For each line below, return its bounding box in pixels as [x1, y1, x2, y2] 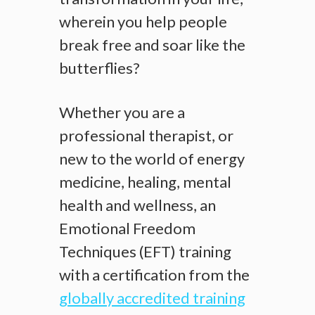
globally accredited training [59, 288, 245, 307]
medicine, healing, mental [59, 172, 231, 191]
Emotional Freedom [59, 219, 195, 238]
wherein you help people [59, 12, 227, 31]
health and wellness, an [59, 195, 216, 214]
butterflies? [59, 58, 140, 77]
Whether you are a [59, 103, 185, 122]
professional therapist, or [59, 126, 233, 145]
